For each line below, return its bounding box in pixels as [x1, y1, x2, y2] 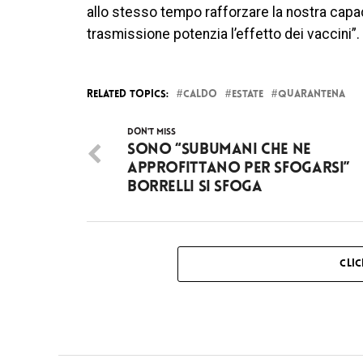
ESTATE [232, 88, 263, 100]
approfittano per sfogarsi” [127, 160, 351, 177]
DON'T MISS [127, 127, 176, 137]
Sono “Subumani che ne [127, 142, 311, 158]
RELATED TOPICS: [87, 88, 169, 100]
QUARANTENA [278, 88, 345, 100]
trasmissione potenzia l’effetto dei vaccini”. [87, 25, 360, 42]
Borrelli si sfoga [127, 179, 263, 195]
